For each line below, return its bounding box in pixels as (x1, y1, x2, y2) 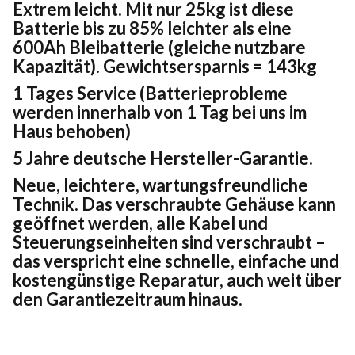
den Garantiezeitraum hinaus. (13, 288, 242, 310)
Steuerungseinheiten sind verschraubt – (13, 231, 326, 253)
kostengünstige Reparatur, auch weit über (13, 269, 342, 291)
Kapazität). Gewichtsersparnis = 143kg (13, 55, 317, 77)
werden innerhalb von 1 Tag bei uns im (13, 101, 307, 123)
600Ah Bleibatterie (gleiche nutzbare (13, 36, 306, 58)
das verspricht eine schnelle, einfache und (13, 250, 339, 272)
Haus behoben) (13, 120, 131, 142)
